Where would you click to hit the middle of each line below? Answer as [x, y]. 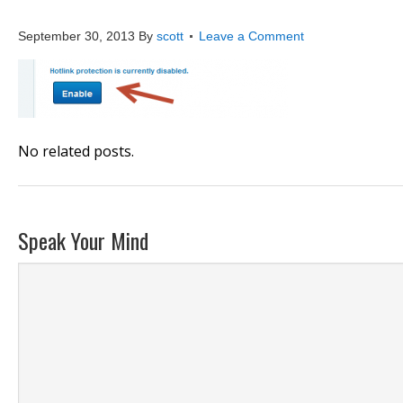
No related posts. [76, 151]
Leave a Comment [251, 36]
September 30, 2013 [76, 36]
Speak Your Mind [83, 240]
